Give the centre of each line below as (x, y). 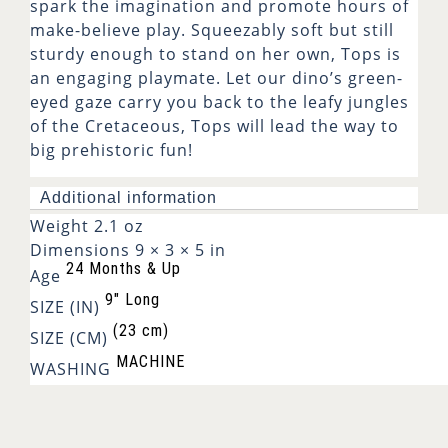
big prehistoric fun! (111, 149)
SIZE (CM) (69, 338)
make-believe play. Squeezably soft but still (212, 29)
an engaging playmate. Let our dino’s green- (216, 77)
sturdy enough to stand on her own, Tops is (215, 53)
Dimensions (80, 249)
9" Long (132, 299)
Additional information (128, 197)
